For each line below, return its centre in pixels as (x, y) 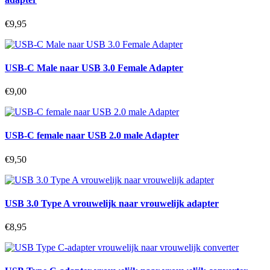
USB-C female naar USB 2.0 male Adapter (92, 136)
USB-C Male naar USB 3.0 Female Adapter (94, 67)
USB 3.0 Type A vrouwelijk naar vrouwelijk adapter (112, 203)
